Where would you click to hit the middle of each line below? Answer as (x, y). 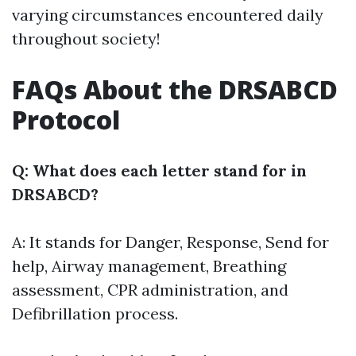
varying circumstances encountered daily (168, 15)
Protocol (66, 120)
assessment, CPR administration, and (150, 290)
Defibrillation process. (95, 313)
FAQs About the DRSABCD (175, 89)
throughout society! (86, 39)
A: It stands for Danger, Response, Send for (170, 242)
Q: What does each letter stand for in (159, 170)
